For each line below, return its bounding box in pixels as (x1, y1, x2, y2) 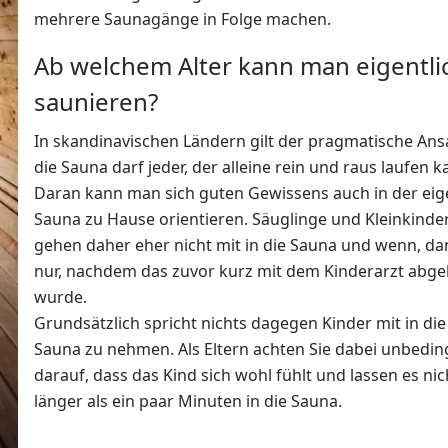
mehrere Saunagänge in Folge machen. (34, 8, 331, 31)
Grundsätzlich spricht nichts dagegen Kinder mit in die (34, 312, 446, 335)
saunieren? (34, 85, 164, 119)
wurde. (34, 286, 95, 309)
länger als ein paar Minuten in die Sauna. (34, 390, 342, 413)
